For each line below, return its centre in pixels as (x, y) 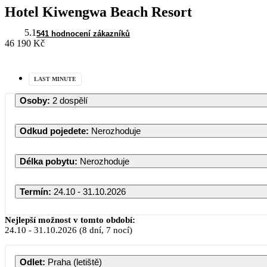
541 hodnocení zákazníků (83, 33)
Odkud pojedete (53, 131)
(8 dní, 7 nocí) (105, 230)
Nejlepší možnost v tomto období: (70, 220)
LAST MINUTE (55, 79)
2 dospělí (70, 100)
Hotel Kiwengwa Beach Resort (98, 12)
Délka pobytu (47, 161)
